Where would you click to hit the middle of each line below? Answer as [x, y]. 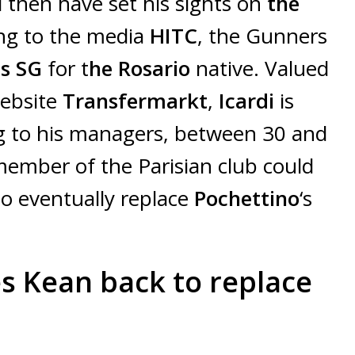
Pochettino [247, 198]
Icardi [246, 101]
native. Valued [260, 69]
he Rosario [139, 69]
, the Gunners [262, 36]
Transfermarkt [135, 101]
